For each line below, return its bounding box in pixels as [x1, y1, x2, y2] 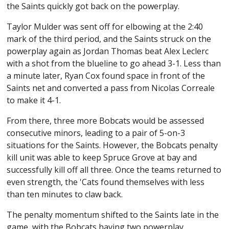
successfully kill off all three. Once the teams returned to [7, 164, 222, 176]
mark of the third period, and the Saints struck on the [7, 33, 212, 45]
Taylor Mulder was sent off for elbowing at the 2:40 [7, 21, 203, 33]
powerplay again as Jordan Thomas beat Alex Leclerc [7, 45, 209, 57]
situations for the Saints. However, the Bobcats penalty [7, 140, 218, 151]
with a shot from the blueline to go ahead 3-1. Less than [7, 58, 221, 70]
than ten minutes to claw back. [7, 189, 123, 200]
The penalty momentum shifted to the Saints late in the [7, 209, 219, 221]
